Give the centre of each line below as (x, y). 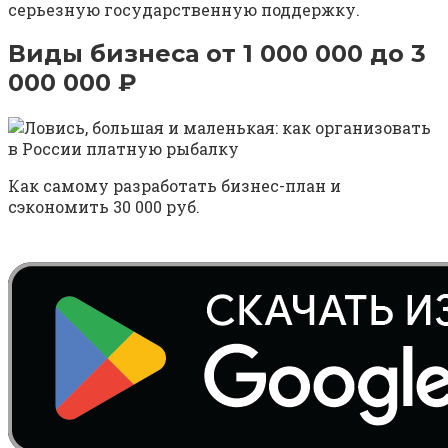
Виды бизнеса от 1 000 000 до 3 (217, 54)
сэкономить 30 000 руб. (104, 207)
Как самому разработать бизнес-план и (174, 186)
